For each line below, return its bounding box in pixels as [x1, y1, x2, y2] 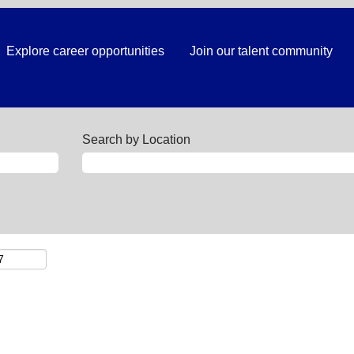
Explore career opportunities [6, 43, 164, 58]
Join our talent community [190, 43, 333, 58]
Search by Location [82, 132, 190, 146]
